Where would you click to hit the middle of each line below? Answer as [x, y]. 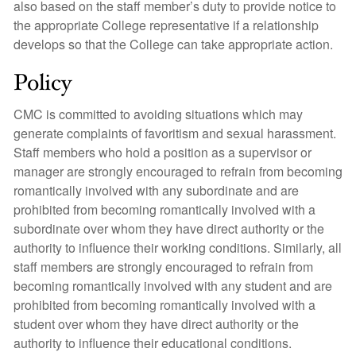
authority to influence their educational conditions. [153, 343]
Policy [43, 83]
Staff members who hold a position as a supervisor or [163, 152]
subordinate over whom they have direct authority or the [169, 228]
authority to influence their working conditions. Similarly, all [178, 248]
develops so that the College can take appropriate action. [173, 44]
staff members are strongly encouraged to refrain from [163, 267]
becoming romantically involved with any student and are [173, 286]
